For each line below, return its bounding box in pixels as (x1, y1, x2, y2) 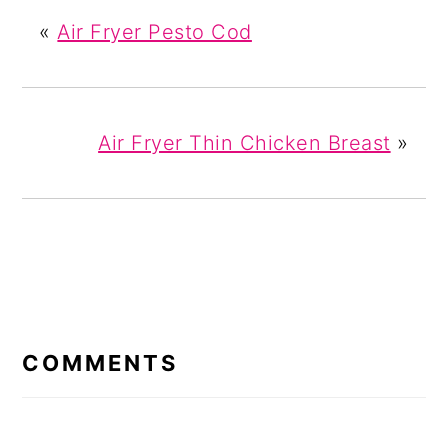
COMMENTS (22, 350, 179, 377)
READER (21, 301, 137, 331)
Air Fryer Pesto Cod (57, 20, 252, 45)
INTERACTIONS (21, 329, 241, 359)
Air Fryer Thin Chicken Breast (98, 131, 391, 156)
